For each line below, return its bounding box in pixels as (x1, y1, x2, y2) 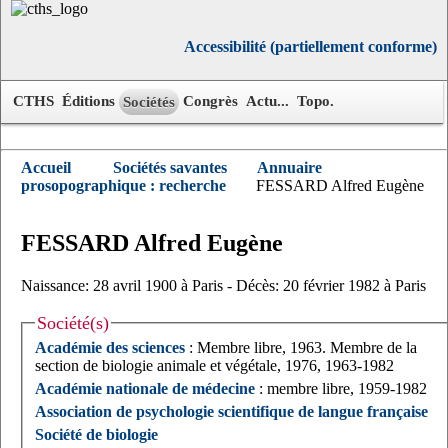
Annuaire (257, 159, 322, 176)
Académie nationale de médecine (35, 380, 255, 398)
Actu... (246, 92, 289, 109)
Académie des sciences (35, 339, 189, 357)
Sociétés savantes (113, 159, 227, 176)
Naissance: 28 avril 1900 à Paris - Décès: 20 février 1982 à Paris (21, 276, 426, 294)
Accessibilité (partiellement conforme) (184, 38, 437, 55)
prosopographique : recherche (21, 177, 226, 194)
